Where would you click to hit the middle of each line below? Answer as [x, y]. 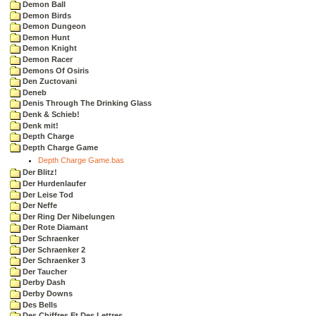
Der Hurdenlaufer [53, 183]
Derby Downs [47, 293]
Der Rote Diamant [54, 227]
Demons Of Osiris [55, 70]
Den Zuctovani [49, 81]
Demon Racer [47, 60]
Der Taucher [44, 271]
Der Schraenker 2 [53, 249]
